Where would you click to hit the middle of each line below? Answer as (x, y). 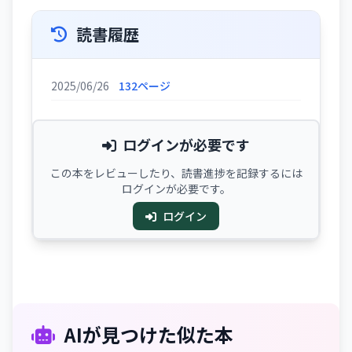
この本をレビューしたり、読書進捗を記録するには (176, 173)
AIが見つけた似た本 (149, 334)
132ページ (145, 86)
